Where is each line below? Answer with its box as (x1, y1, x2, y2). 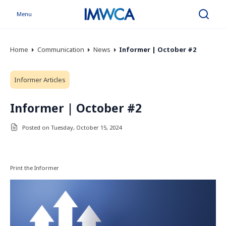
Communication (37, 45, 84, 54)
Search (203, 13, 221, 20)
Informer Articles (14, 75, 66, 84)
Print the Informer (10, 164, 59, 172)
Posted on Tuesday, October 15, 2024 (22, 124, 122, 131)
